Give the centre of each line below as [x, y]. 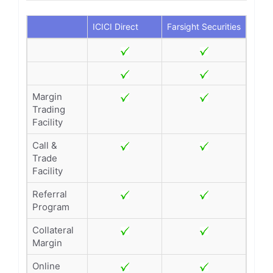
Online [46, 266]
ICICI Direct [115, 27]
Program [51, 207]
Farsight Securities [204, 27]
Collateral [53, 230]
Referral [50, 194]
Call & [45, 145]
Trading [49, 109]
